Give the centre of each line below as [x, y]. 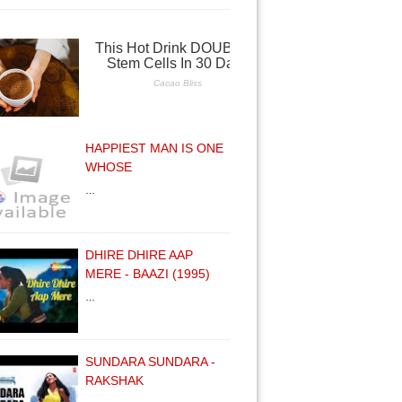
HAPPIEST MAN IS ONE [154, 148]
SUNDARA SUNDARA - [150, 362]
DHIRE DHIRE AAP [139, 255]
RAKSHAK [114, 380]
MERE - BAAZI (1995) [148, 274]
